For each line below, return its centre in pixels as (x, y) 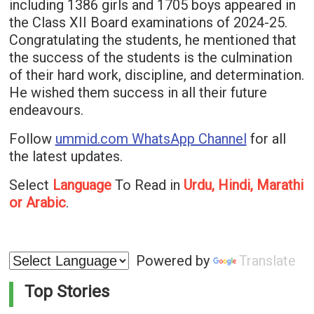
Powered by (171, 261)
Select (29, 185)
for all (266, 139)
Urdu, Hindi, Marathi (241, 185)
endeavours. (46, 110)
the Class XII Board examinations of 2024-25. (148, 23)
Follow (32, 139)
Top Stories (67, 292)
